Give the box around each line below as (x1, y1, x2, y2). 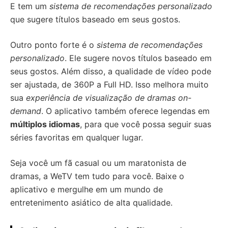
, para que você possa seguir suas (80, 119, 211, 129)
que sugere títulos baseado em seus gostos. (10, 14, 180, 24)
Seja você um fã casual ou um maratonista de (10, 158, 186, 168)
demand (10, 106, 41, 116)
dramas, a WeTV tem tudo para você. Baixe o (10, 171, 184, 181)
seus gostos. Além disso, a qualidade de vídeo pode (10, 66, 211, 76)
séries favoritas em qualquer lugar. (10, 132, 143, 142)
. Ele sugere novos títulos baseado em (65, 53, 212, 63)
